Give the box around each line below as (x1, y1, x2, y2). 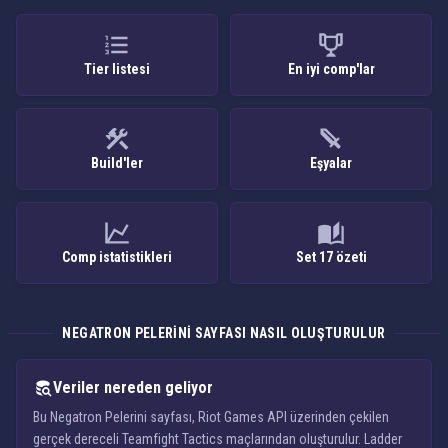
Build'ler (91, 155, 143, 171)
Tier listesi (84, 61, 150, 77)
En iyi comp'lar (287, 61, 375, 77)
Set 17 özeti (295, 249, 367, 265)
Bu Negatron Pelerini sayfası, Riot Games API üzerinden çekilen (33, 409, 389, 425)
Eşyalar (310, 155, 352, 171)
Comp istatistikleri (62, 249, 172, 265)
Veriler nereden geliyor (53, 378, 213, 397)
